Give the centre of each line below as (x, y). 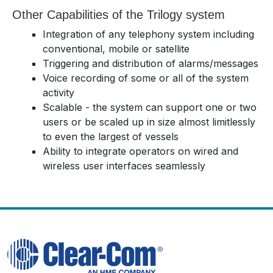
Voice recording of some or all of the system (146, 78)
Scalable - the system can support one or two (150, 108)
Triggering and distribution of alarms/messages (151, 64)
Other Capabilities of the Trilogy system (119, 15)
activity (58, 93)
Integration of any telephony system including (148, 34)
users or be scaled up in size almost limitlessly (149, 122)
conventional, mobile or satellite (116, 49)
